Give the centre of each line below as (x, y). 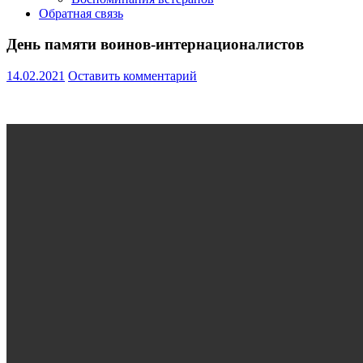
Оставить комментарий (132, 75)
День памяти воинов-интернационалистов (155, 45)
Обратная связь (81, 13)
